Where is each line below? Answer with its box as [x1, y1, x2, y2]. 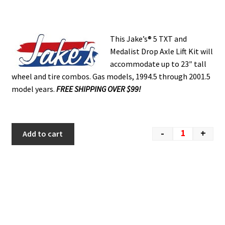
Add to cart [23, 129, 63, 139]
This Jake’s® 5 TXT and [109, 33, 187, 44]
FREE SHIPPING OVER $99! [56, 83, 141, 94]
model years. [11, 83, 56, 94]
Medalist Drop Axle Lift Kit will [109, 46, 213, 56]
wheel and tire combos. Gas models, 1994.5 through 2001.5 [11, 71, 210, 81]
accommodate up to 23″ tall [109, 58, 206, 69]
